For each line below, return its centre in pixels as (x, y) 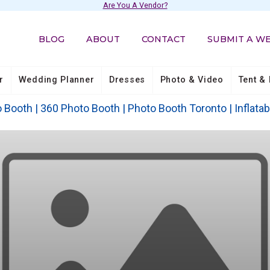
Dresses (127, 80)
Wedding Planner (56, 80)
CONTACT (164, 39)
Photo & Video (192, 80)
